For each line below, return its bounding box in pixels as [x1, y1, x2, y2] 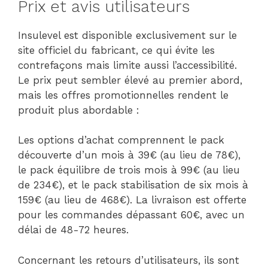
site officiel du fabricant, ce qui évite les [18, 44, 215, 56]
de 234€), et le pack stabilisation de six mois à [18, 179, 248, 191]
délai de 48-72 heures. [18, 224, 129, 236]
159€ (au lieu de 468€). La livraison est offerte [18, 194, 246, 206]
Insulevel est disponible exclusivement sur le [18, 29, 237, 41]
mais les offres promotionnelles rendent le [18, 89, 229, 101]
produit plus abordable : [18, 103, 139, 116]
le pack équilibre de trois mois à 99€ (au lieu [18, 164, 240, 176]
